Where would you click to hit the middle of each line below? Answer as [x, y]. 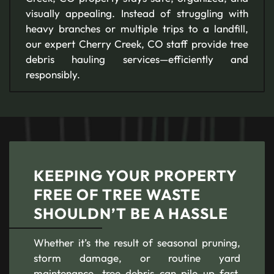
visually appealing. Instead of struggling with [137, 13]
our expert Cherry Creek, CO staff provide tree [137, 44]
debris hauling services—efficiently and [137, 59]
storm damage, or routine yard [137, 258]
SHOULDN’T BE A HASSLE [131, 213]
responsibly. [53, 74]
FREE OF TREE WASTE [117, 194]
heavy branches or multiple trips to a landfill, [137, 28]
